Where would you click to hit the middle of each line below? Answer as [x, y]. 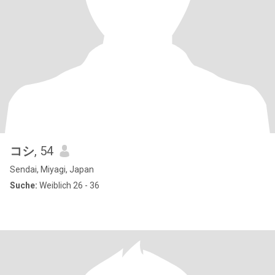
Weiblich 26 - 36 [68, 185]
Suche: [24, 185]
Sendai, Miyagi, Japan [52, 169]
